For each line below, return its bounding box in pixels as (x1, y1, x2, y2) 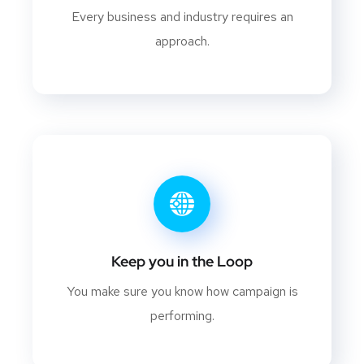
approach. (154, 32, 210, 50)
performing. (149, 307, 214, 325)
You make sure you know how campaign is (66, 283, 298, 301)
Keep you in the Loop (111, 252, 253, 271)
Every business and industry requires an (71, 8, 293, 26)
